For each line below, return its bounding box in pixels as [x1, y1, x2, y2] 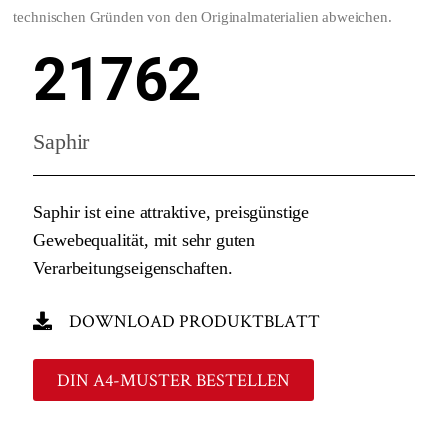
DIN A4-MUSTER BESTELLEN [57, 367, 291, 391]
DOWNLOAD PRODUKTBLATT [69, 308, 321, 332]
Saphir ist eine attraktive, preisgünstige [33, 201, 310, 222]
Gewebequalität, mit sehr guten [33, 229, 256, 250]
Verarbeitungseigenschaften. [33, 257, 233, 278]
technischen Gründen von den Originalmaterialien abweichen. [13, 9, 392, 26]
